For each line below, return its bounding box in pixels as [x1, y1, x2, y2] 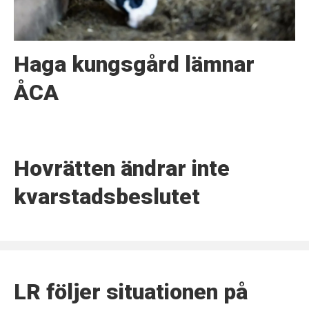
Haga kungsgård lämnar [13, 52, 255, 78]
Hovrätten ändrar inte [13, 156, 230, 182]
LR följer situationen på [13, 279, 248, 305]
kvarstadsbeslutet [13, 184, 200, 210]
